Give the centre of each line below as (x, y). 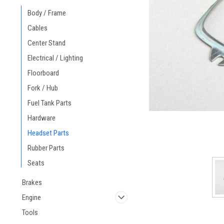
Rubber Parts (46, 148)
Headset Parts (48, 133)
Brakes (32, 182)
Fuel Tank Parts (49, 103)
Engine (31, 197)
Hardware (41, 118)
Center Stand (46, 43)
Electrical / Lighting (55, 58)
